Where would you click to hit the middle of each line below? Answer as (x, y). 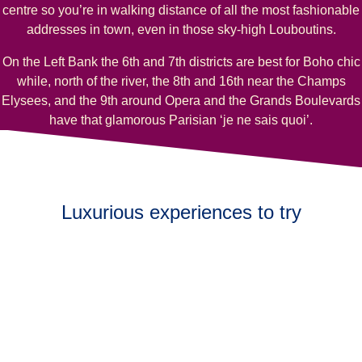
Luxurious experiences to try (181, 213)
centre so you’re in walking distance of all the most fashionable (181, 10)
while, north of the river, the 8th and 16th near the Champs (181, 81)
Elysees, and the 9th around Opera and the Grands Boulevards (181, 100)
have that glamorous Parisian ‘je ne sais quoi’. (181, 120)
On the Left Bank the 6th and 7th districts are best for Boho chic (181, 61)
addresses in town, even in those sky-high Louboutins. (181, 29)
